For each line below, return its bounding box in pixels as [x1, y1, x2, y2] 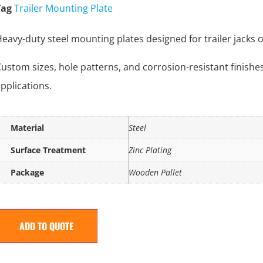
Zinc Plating [128, 144, 171, 156]
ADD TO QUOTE [19, 219, 73, 234]
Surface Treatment [10, 144, 86, 156]
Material [10, 122, 44, 133]
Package [10, 167, 44, 178]
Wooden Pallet [128, 167, 182, 178]
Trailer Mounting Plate [14, 2, 113, 15]
